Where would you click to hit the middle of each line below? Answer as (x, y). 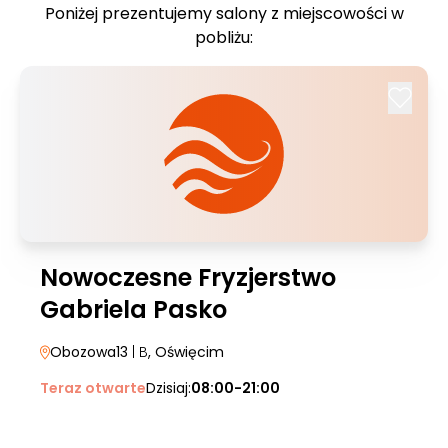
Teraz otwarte (93, 388)
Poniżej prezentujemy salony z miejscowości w (224, 13)
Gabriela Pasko (133, 309)
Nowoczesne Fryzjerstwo (188, 277)
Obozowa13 (89, 352)
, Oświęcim (186, 352)
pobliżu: (224, 37)
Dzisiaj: (168, 388)
